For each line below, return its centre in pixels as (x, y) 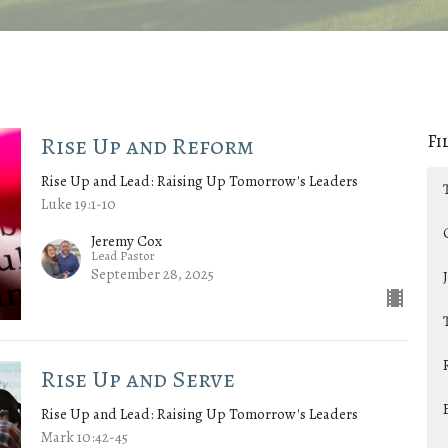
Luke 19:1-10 (78, 204)
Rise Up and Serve (137, 378)
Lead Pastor (122, 255)
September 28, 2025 (152, 273)
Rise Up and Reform (147, 146)
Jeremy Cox (126, 240)
